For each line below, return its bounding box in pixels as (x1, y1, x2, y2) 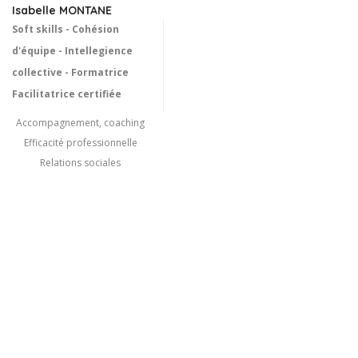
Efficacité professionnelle (23, 136, 137, 150)
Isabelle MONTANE (12, 3, 112, 18)
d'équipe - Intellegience (12, 44, 133, 58)
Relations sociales (40, 156, 121, 170)
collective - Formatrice (12, 66, 129, 80)
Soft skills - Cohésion (12, 22, 119, 37)
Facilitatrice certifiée (12, 87, 121, 101)
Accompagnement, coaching (16, 116, 145, 130)
